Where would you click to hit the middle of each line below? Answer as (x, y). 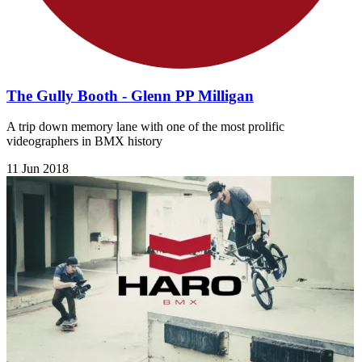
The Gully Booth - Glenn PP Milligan (130, 95)
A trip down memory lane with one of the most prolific (145, 127)
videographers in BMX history (84, 141)
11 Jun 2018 (38, 169)
